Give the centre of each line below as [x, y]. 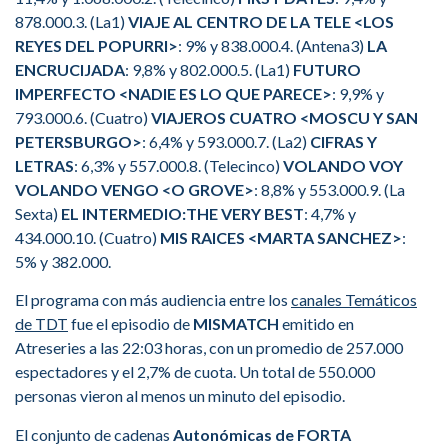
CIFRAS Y [343, 141]
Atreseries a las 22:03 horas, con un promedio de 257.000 [209, 348]
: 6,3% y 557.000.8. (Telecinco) [178, 165]
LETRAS [44, 165]
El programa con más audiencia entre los [153, 300]
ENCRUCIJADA [70, 69]
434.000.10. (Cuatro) [87, 237]
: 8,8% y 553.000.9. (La [329, 189]
